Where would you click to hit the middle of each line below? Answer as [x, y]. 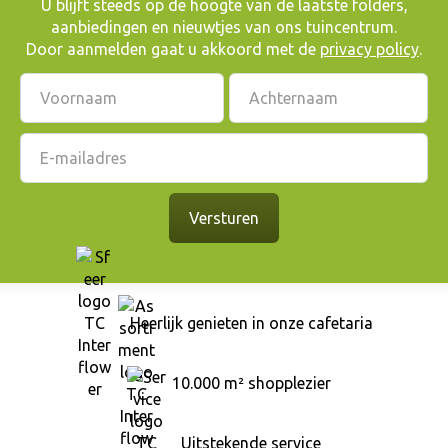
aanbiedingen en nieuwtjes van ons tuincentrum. [224, 26]
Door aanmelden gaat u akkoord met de [173, 48]
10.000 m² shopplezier [251, 383]
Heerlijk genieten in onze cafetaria [251, 323]
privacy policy [369, 48]
